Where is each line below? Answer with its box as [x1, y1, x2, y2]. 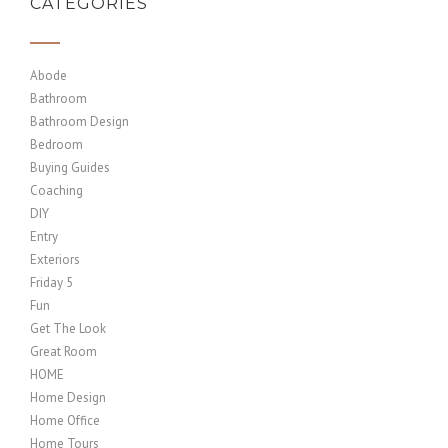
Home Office [30, 412, 100, 429]
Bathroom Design [30, 113, 129, 130]
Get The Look [30, 320, 106, 337]
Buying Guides [30, 159, 110, 176]
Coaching [30, 182, 83, 199]
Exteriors [30, 251, 80, 268]
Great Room [30, 343, 97, 360]
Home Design [30, 389, 106, 406]
